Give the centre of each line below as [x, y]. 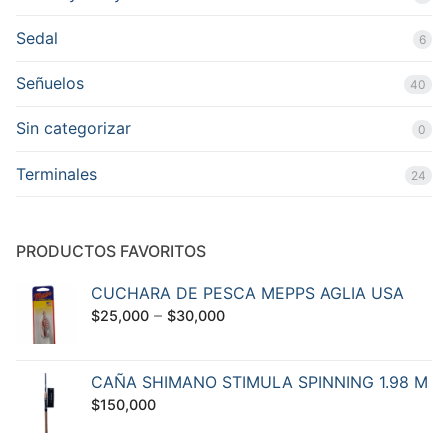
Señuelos [50, 83]
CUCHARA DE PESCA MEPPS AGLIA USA [247, 292]
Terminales [56, 173]
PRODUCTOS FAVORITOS [111, 250]
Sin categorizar [73, 128]
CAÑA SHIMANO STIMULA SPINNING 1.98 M [259, 381]
